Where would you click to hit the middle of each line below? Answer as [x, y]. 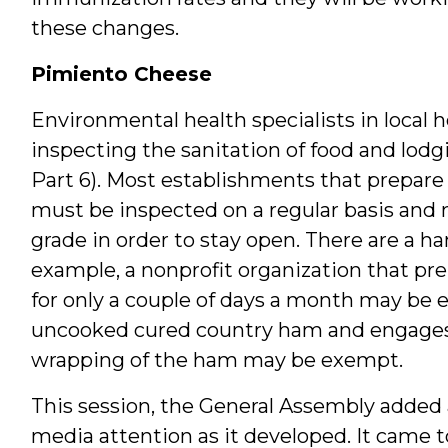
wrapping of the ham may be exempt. [216, 359]
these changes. [104, 27]
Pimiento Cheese [121, 73]
